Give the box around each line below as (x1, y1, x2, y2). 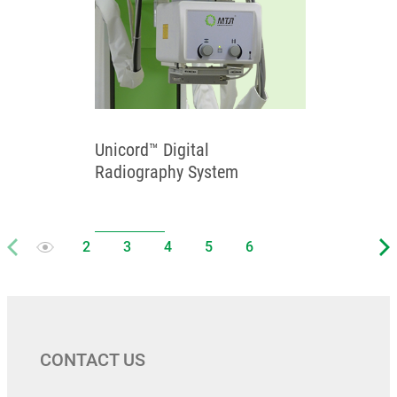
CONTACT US (39, 348, 145, 370)
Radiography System (94, 160, 238, 183)
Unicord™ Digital (94, 138, 209, 160)
